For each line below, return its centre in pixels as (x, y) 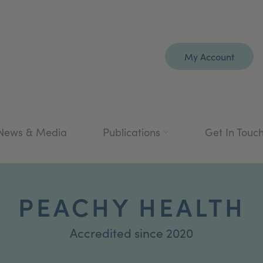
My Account (209, 56)
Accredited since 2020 (131, 232)
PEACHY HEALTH (131, 205)
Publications (131, 132)
